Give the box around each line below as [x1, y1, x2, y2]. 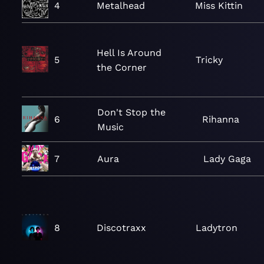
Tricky [195, 54, 223, 65]
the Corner [96, 61, 147, 73]
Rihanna [202, 114, 240, 125]
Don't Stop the [97, 106, 166, 118]
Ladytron [195, 222, 237, 233]
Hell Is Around [96, 47, 161, 58]
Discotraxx [96, 222, 146, 233]
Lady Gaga [203, 153, 251, 164]
